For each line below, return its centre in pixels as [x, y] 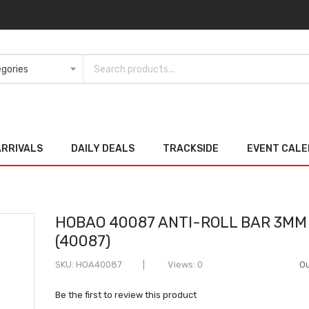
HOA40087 [99, 264]
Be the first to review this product [126, 295]
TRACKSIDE [191, 148]
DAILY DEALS [103, 148]
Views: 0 [185, 264]
